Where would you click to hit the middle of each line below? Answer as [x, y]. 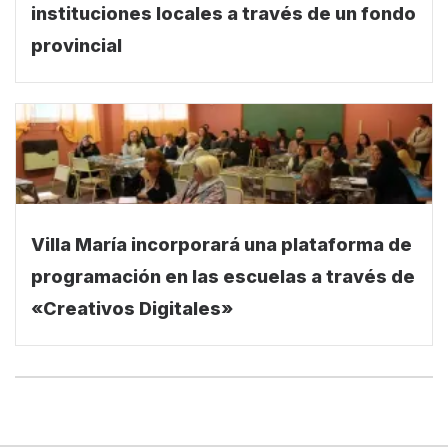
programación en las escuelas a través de [223, 288]
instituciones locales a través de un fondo [223, 25]
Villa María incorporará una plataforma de [221, 256]
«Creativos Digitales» [132, 320]
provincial [76, 57]
